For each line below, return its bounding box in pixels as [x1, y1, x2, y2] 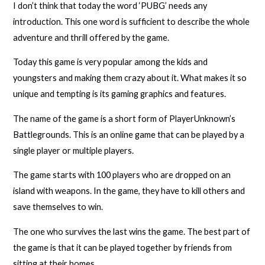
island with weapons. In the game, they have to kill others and [13, 186, 245, 196]
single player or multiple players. [13, 145, 134, 156]
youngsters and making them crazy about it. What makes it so [13, 73, 247, 83]
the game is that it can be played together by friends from [13, 242, 232, 253]
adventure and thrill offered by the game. [13, 32, 170, 43]
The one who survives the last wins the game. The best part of [13, 226, 251, 237]
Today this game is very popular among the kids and [13, 57, 208, 67]
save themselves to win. [13, 202, 104, 212]
